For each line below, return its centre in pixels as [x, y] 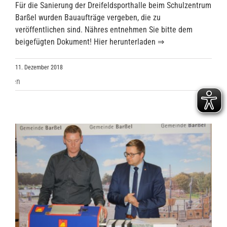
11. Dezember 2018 [39, 68]
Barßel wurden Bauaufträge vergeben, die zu [88, 18]
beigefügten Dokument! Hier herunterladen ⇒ [90, 42]
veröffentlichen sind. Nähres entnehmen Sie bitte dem [104, 30]
